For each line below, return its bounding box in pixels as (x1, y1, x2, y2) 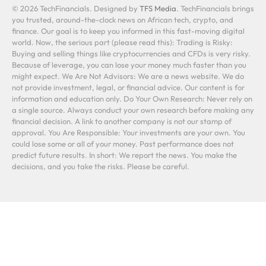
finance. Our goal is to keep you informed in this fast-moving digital (12, 26, 245, 36)
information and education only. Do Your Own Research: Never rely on (12, 93, 252, 103)
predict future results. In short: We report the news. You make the (12, 150, 237, 160)
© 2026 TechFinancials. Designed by (12, 3, 140, 13)
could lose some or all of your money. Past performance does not (12, 138, 234, 148)
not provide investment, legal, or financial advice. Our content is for (12, 82, 245, 92)
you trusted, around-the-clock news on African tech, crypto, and (12, 14, 233, 24)
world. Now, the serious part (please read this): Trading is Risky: (12, 37, 233, 47)
